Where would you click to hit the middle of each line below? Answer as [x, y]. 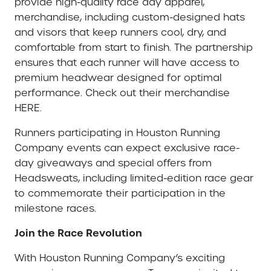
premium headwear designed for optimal [118, 77]
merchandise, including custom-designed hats [130, 17]
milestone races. [55, 208]
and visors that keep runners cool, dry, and [120, 32]
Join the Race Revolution [78, 233]
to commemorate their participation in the [120, 193]
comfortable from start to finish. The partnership [134, 47]
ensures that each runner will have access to [127, 62]
